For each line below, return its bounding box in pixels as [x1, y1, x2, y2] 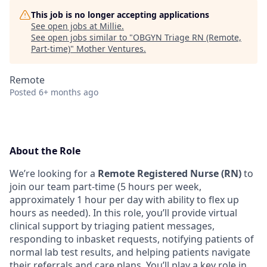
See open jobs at [31, 20, 100, 32]
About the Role [10, 144, 80, 157]
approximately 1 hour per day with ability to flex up [10, 193, 239, 206]
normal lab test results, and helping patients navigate [10, 246, 250, 259]
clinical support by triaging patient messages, [10, 219, 215, 232]
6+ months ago [39, 86, 98, 98]
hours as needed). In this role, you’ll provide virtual [10, 206, 237, 219]
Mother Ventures [76, 43, 144, 54]
